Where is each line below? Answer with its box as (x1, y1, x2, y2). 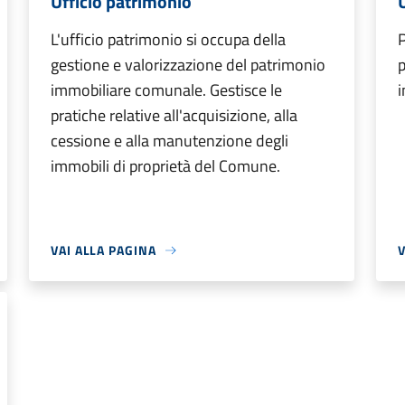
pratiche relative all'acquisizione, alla (51, 103, 297, 127)
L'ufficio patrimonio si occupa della (51, 27, 286, 52)
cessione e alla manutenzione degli (51, 128, 288, 153)
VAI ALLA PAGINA (51, 240, 156, 259)
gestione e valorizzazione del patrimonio (51, 52, 325, 77)
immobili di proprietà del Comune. (51, 154, 280, 178)
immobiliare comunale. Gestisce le (51, 78, 282, 102)
